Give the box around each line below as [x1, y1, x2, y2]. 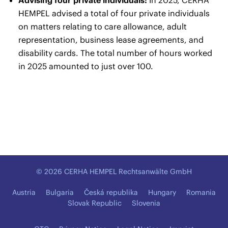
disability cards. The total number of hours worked [18, 47, 212, 58]
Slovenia [132, 198, 160, 208]
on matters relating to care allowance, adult [18, 21, 187, 32]
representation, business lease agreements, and [18, 34, 204, 45]
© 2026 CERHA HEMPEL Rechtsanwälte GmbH [36, 166, 192, 176]
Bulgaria [46, 187, 74, 197]
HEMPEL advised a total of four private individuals [18, 8, 210, 18]
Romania [186, 187, 216, 197]
